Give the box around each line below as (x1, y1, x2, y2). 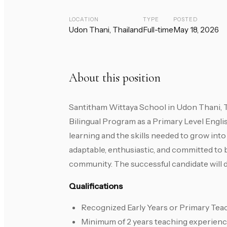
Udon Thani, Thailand (69, 25, 143, 35)
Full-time (143, 25, 173, 35)
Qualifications (69, 181, 123, 192)
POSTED (173, 16, 198, 23)
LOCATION (69, 16, 99, 23)
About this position (69, 70, 161, 86)
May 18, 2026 (173, 25, 219, 35)
